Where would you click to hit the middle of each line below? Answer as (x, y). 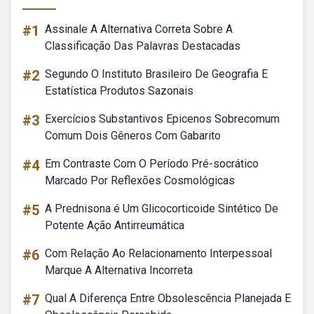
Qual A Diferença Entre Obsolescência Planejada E (168, 298)
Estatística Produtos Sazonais (119, 91)
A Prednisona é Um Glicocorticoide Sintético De (162, 209)
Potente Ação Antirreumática (115, 225)
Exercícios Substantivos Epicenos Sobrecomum (162, 119)
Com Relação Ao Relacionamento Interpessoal (158, 253)
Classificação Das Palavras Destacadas (143, 46)
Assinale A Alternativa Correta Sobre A (139, 29)
